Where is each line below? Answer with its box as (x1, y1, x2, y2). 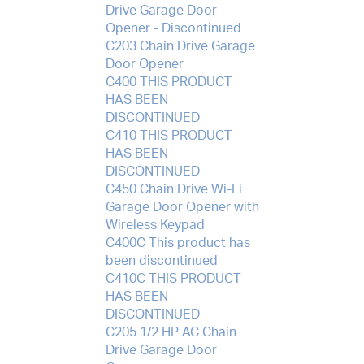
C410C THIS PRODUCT (105, 271, 241, 285)
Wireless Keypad (105, 218, 205, 232)
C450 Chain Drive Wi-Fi (105, 182, 242, 196)
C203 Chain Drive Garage (105, 39, 255, 53)
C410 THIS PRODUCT (105, 128, 232, 142)
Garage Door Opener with (105, 200, 259, 214)
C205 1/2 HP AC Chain (105, 325, 236, 339)
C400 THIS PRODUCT (105, 75, 232, 89)
